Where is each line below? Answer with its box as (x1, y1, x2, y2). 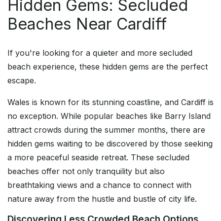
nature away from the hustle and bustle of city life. (7, 194, 197, 204)
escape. (7, 75, 36, 86)
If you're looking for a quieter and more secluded (7, 48, 192, 58)
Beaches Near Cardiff (7, 14, 167, 34)
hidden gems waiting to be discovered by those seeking (7, 139, 213, 149)
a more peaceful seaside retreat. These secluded (7, 152, 189, 163)
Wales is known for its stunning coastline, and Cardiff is (7, 97, 214, 108)
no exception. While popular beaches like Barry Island (7, 111, 211, 121)
